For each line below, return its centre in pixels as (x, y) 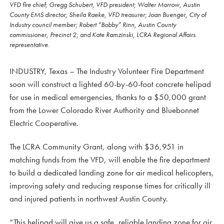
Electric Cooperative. (44, 123)
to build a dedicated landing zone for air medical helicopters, (112, 172)
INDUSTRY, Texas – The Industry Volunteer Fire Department (107, 71)
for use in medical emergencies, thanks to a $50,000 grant (108, 97)
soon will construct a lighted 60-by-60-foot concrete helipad (110, 84)
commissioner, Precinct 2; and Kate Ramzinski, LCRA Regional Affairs (102, 34)
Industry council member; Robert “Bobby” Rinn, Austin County (93, 24)
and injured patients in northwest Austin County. (89, 198)
